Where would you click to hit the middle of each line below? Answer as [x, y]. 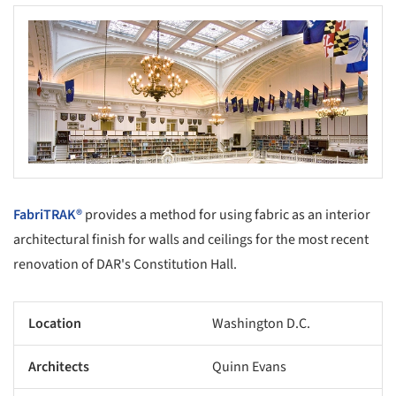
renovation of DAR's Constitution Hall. [125, 265]
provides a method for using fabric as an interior [226, 215]
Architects [59, 367]
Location [55, 324]
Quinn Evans [249, 367]
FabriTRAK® [48, 215]
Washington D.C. [261, 324]
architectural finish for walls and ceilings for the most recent [191, 240]
